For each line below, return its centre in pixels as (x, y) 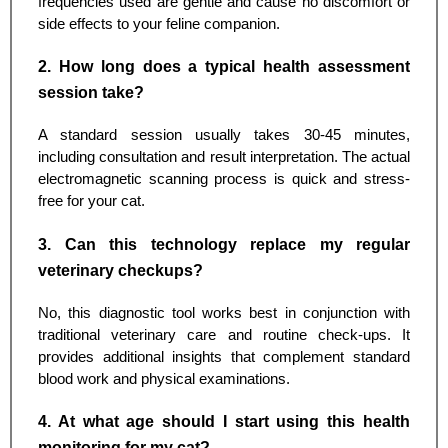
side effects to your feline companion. (159, 23)
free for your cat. (91, 201)
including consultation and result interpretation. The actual (224, 157)
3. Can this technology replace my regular (224, 244)
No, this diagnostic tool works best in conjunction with (224, 312)
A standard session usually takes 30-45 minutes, (224, 135)
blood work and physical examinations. (164, 378)
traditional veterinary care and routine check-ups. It (224, 334)
